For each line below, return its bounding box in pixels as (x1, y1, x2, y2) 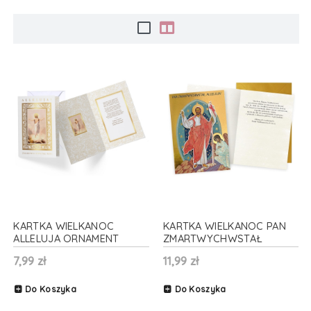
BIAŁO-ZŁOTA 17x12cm (13, 244, 126, 258)
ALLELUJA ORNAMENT (13, 231, 119, 245)
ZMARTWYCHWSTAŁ (162, 231, 263, 245)
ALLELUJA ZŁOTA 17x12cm (162, 244, 290, 258)
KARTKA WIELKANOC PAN (162, 219, 286, 233)
